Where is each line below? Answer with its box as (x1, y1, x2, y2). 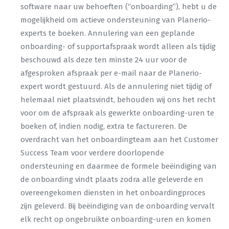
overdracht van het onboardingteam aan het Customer (20, 135, 218, 144)
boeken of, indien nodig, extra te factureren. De (20, 122, 187, 131)
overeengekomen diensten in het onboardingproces (20, 188, 205, 197)
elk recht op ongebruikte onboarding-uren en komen (20, 215, 211, 224)
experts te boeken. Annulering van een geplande (20, 29, 195, 38)
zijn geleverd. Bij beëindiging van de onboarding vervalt (20, 201, 215, 211)
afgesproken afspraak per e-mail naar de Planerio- (20, 68, 202, 78)
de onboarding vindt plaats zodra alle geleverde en (20, 175, 203, 184)
